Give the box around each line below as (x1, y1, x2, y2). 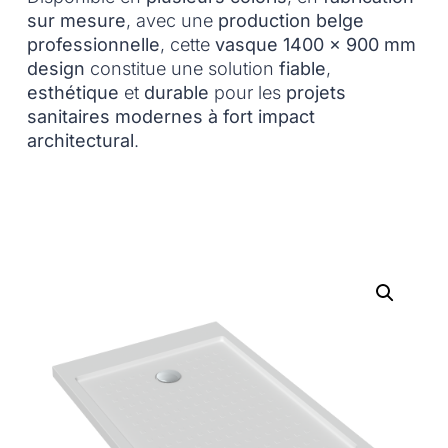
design (26, 58, 85, 80)
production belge (217, 10, 364, 32)
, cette (159, 34, 215, 56)
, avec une (125, 10, 218, 32)
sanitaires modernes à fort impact (26, 106, 315, 128)
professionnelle (26, 34, 160, 56)
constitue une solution (84, 58, 279, 80)
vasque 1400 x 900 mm (214, 34, 416, 56)
